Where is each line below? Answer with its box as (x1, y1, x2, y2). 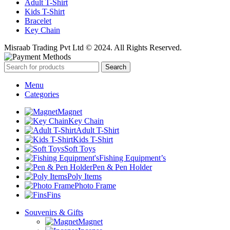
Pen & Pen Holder (92, 162, 152, 171)
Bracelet (25, 16, 51, 25)
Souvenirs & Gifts (25, 207, 83, 217)
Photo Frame (74, 181, 116, 190)
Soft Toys (64, 144, 95, 153)
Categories (25, 89, 59, 99)
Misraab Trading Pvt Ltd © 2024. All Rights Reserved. (4, 43, 182, 52)
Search (105, 63, 126, 71)
